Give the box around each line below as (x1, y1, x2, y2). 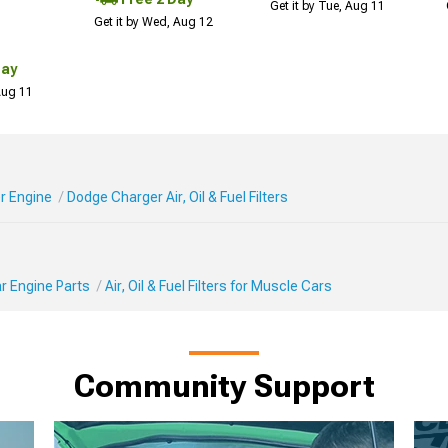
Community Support (73, 367, 375, 406)
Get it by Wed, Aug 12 (94, 15, 213, 30)
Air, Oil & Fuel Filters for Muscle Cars (105, 278, 332, 295)
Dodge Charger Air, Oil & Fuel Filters (67, 189, 288, 206)
